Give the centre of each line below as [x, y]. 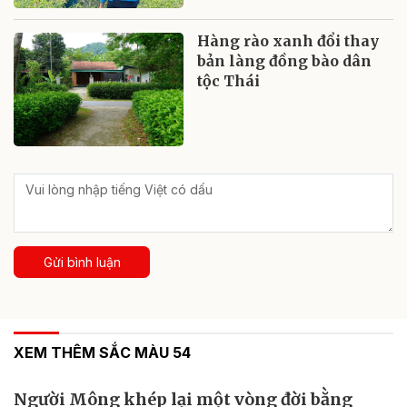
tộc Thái [229, 81]
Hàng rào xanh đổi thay [288, 41]
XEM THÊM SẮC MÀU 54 [102, 353]
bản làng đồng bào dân [285, 61]
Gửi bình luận [82, 263]
